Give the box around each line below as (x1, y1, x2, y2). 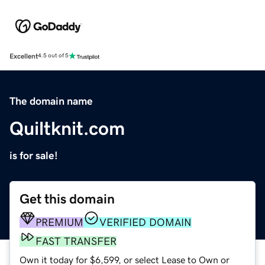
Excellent (9, 52, 38, 60)
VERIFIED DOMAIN (99, 216, 192, 228)
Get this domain (20, 192, 115, 206)
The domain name (9, 95, 93, 106)
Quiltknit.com (9, 118, 125, 138)
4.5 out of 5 (38, 53, 69, 59)
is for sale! (9, 150, 58, 161)
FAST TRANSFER (35, 235, 117, 247)
